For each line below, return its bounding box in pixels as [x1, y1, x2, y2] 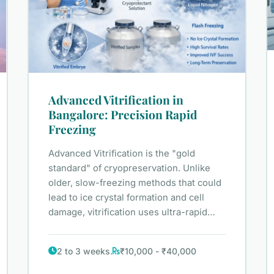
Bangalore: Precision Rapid [48, 106, 198, 122]
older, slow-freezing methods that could [48, 177, 222, 188]
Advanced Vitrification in [48, 91, 184, 108]
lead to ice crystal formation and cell [48, 191, 205, 203]
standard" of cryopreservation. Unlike [48, 162, 211, 174]
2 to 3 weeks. [57, 245, 113, 256]
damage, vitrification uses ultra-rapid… [48, 206, 216, 218]
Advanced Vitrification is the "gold [48, 147, 196, 159]
